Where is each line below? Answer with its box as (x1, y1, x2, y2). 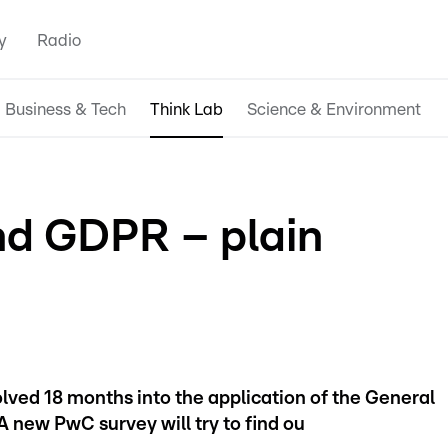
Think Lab (150, 100, 223, 118)
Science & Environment (247, 100, 421, 118)
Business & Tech (5, 100, 126, 118)
